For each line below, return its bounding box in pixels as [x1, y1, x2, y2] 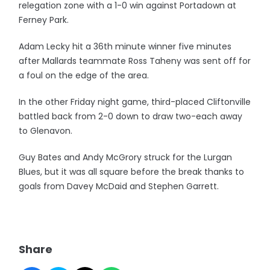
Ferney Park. [19, 14, 69, 26]
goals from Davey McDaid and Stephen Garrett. [19, 180, 219, 192]
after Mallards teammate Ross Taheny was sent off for [19, 55, 251, 67]
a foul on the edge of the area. [19, 69, 149, 81]
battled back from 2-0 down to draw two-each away [19, 110, 243, 122]
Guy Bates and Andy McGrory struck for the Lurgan [19, 151, 233, 163]
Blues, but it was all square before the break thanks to [19, 166, 245, 178]
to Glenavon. [19, 125, 73, 137]
